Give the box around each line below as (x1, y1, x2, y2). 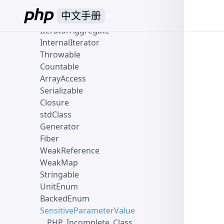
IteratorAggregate (40, 25, 109, 36)
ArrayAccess (40, 73, 86, 84)
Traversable (40, 1, 84, 12)
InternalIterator (40, 37, 99, 48)
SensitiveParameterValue (40, 205, 135, 216)
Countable (40, 61, 79, 72)
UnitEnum (40, 181, 78, 192)
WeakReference (40, 145, 99, 156)
